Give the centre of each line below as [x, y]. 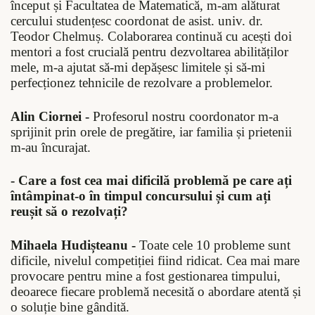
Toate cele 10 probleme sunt [213, 245]
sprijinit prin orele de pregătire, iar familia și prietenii [151, 131]
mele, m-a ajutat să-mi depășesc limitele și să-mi [138, 67]
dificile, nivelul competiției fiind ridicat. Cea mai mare [155, 260]
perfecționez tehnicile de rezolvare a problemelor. [142, 83]
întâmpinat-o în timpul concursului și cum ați [141, 196]
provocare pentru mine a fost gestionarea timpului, [146, 276]
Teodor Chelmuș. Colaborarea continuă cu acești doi [151, 37]
